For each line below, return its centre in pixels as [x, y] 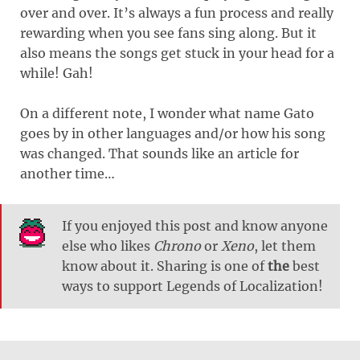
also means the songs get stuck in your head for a [177, 53]
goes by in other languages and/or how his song [173, 133]
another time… [67, 173]
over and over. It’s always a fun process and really [177, 12]
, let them [285, 245]
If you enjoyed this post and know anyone [195, 225]
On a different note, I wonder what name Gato [167, 113]
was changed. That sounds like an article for [160, 153]
